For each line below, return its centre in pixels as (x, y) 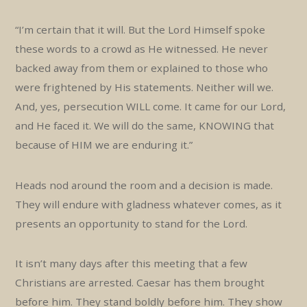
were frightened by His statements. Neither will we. (145, 87)
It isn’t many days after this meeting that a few (132, 263)
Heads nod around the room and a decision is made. (144, 185)
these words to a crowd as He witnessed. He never (142, 49)
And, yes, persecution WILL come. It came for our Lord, (151, 107)
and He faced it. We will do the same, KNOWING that (145, 126)
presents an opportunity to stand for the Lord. (132, 223)
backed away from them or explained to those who (142, 68)
